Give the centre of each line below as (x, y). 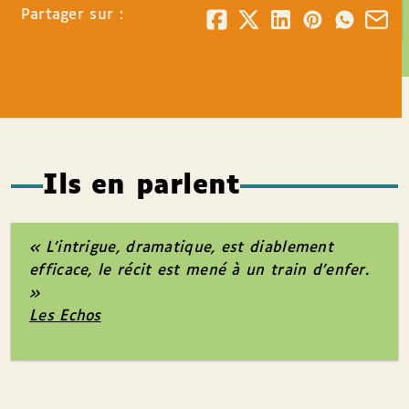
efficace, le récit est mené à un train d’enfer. (199, 271)
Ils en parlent (142, 186)
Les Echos (65, 316)
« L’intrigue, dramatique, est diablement (181, 248)
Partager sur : (72, 15)
